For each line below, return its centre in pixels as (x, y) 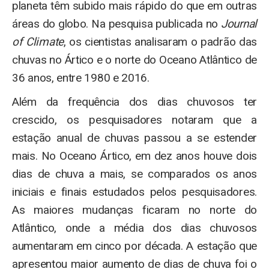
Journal (239, 24)
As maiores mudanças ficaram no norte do (134, 210)
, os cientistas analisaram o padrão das (160, 42)
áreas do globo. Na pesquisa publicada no (117, 24)
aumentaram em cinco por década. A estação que (134, 246)
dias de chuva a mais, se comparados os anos (134, 174)
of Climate (38, 42)
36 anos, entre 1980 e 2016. (81, 78)
